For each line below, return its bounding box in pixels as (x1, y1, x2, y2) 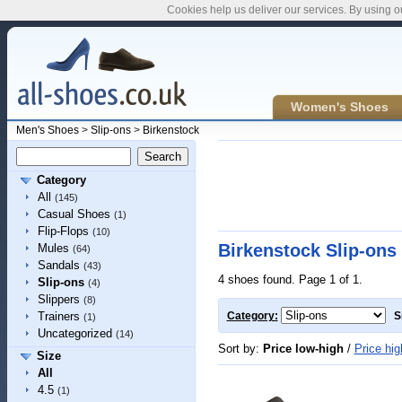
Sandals (37, 258, 80, 272)
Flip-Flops (37, 224, 89, 238)
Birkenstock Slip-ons (217, 240, 397, 260)
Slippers (37, 293, 80, 306)
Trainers (37, 310, 80, 323)
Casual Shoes (37, 207, 110, 221)
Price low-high (262, 341, 344, 355)
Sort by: (217, 341, 263, 355)
